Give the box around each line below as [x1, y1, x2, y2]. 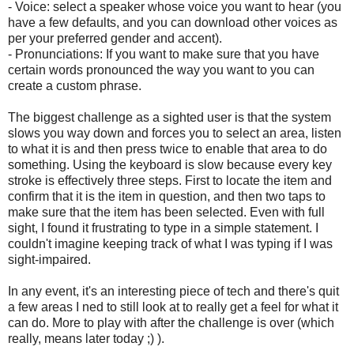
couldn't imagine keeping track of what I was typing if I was [8, 236, 333, 250]
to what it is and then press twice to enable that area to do [8, 141, 327, 156]
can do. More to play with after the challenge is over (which [8, 315, 334, 330]
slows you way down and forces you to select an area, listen [8, 126, 341, 140]
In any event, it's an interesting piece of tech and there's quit [8, 284, 339, 298]
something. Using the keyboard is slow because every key [8, 157, 332, 171]
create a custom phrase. [8, 78, 141, 92]
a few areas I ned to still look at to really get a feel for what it [8, 299, 338, 314]
